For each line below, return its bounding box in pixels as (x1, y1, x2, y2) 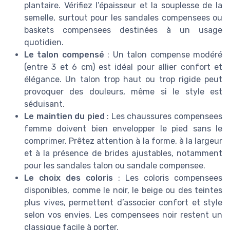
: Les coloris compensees (113, 173, 222, 183)
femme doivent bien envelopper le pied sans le (24, 124, 222, 134)
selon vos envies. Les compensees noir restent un (24, 210, 222, 220)
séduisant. (24, 99, 65, 109)
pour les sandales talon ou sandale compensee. (24, 161, 205, 171)
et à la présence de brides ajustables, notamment (24, 148, 222, 159)
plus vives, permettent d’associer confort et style (24, 198, 222, 208)
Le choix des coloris (24, 173, 113, 183)
